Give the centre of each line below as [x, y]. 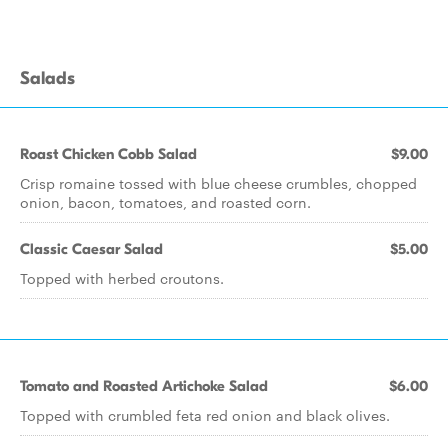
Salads [47, 78]
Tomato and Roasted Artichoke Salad [144, 386]
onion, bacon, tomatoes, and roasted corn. [165, 202]
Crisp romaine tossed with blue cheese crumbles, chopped [218, 183]
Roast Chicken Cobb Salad [108, 154]
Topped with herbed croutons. [122, 278]
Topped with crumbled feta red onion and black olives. [205, 415]
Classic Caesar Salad [91, 249]
